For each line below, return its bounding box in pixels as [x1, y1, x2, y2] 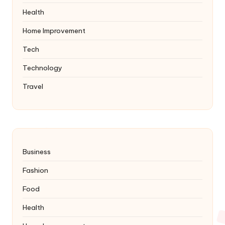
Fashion [23, 166, 48, 175]
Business [23, 147, 51, 157]
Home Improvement [23, 26, 85, 36]
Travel [23, 82, 43, 91]
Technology [23, 63, 62, 73]
